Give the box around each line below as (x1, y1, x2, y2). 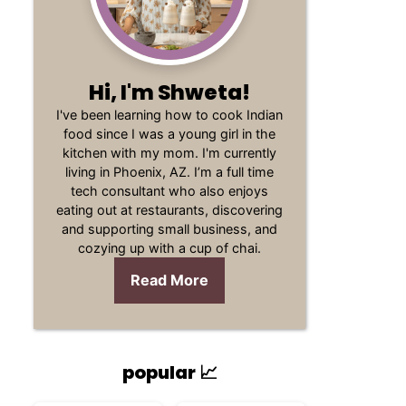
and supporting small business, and (62, 221, 277, 237)
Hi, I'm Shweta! (89, 77, 250, 107)
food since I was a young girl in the (63, 126, 275, 141)
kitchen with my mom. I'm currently (63, 145, 276, 160)
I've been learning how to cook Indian (56, 107, 283, 122)
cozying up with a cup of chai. (78, 240, 261, 256)
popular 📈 (121, 360, 217, 385)
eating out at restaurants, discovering (56, 202, 283, 217)
